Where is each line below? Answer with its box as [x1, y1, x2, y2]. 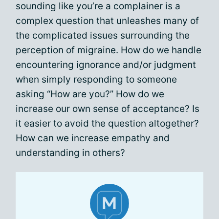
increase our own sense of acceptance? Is [16, 103, 199, 114]
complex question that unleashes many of [16, 15, 199, 26]
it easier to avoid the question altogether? [16, 117, 199, 129]
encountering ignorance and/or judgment [16, 59, 196, 70]
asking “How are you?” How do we [16, 88, 164, 100]
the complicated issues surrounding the [16, 29, 190, 41]
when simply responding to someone [16, 73, 177, 85]
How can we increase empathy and [16, 132, 170, 144]
